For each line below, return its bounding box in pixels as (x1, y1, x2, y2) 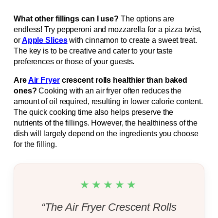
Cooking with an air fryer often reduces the (36, 87, 182, 95)
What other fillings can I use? (14, 15, 119, 23)
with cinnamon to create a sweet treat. (67, 36, 197, 45)
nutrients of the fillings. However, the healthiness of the (14, 119, 198, 127)
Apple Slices (21, 36, 68, 45)
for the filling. (14, 140, 57, 149)
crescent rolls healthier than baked (59, 76, 188, 85)
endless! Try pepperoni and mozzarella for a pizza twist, (14, 25, 202, 34)
